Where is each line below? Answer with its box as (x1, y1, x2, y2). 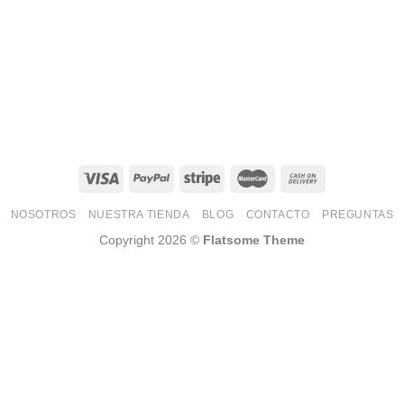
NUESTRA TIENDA (87, 208, 190, 222)
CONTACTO (245, 208, 310, 222)
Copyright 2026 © (99, 233, 203, 248)
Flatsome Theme (203, 233, 305, 248)
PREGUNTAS (321, 208, 394, 222)
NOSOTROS (10, 208, 77, 222)
